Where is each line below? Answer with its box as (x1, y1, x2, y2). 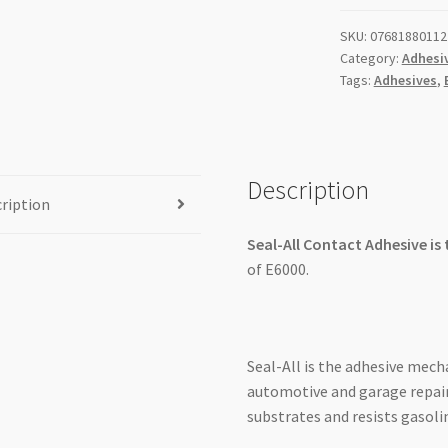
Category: (339, 49, 402, 68)
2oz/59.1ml (338, 11, 416, 32)
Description (247, 173, 370, 206)
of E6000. (247, 258, 310, 279)
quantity (338, 36, 397, 57)
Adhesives (373, 71, 437, 90)
